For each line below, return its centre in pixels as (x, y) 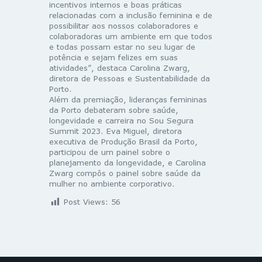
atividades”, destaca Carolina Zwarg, (120, 68)
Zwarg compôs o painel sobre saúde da (125, 173)
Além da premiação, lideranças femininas (128, 100)
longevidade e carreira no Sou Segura (121, 121)
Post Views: (86, 202)
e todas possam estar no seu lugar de (122, 47)
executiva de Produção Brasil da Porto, (123, 142)
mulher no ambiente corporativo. (112, 184)
